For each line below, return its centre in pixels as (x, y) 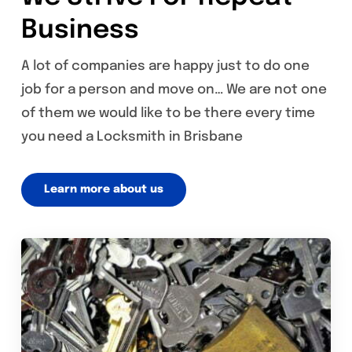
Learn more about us (103, 189)
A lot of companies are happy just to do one (165, 66)
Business (80, 30)
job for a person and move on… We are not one (174, 90)
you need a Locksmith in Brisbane (132, 137)
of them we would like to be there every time (168, 113)
